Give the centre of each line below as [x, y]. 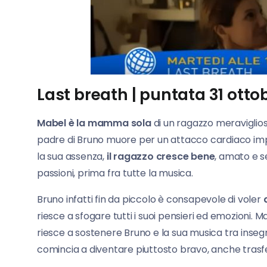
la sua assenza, [71, 156]
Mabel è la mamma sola [94, 123]
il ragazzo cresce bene [160, 156]
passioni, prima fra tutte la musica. [115, 173]
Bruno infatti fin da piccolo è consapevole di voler [149, 199]
